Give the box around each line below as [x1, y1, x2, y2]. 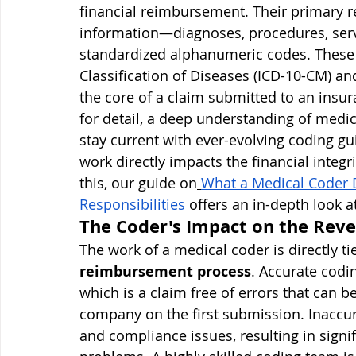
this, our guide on [79, 173, 197, 192]
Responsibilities [79, 195, 185, 214]
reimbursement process [79, 261, 251, 281]
